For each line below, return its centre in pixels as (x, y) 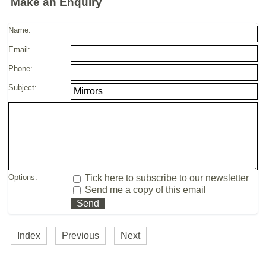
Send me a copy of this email (145, 189)
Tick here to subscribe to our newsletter (166, 178)
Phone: (21, 68)
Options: (23, 178)
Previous (81, 236)
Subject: (23, 87)
